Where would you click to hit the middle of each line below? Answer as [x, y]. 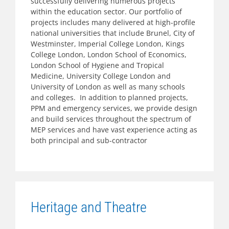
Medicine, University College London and [101, 76]
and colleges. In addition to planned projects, [109, 97]
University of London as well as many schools [108, 87]
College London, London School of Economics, [109, 54]
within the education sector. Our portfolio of [106, 12]
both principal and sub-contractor [89, 140]
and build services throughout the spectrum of [111, 119]
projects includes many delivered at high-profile [113, 22]
